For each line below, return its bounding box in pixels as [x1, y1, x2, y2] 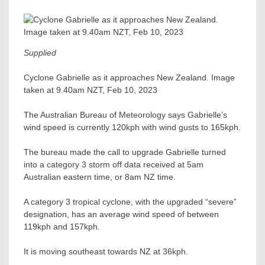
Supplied [24, 47, 56, 57]
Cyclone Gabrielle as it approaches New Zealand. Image [24, 72, 235, 82]
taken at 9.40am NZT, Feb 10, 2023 [24, 85, 157, 95]
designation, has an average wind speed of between [24, 209, 219, 219]
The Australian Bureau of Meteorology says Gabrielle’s [24, 109, 227, 119]
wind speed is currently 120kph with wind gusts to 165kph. [24, 122, 241, 132]
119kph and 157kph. [24, 221, 100, 231]
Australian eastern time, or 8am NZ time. [24, 172, 176, 182]
